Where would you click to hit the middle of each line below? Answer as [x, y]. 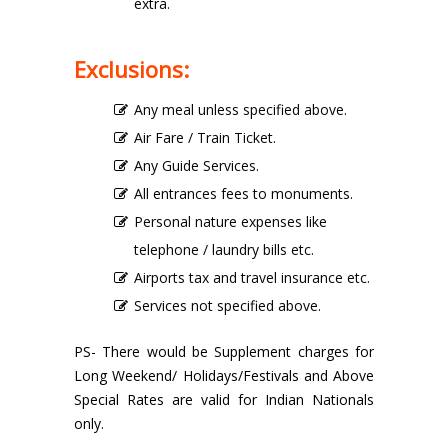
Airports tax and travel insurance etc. [252, 278]
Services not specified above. [227, 306]
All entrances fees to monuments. [243, 194]
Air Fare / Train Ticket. [205, 138]
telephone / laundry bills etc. [224, 250]
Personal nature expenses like [230, 222]
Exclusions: [131, 69]
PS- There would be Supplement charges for [224, 352]
